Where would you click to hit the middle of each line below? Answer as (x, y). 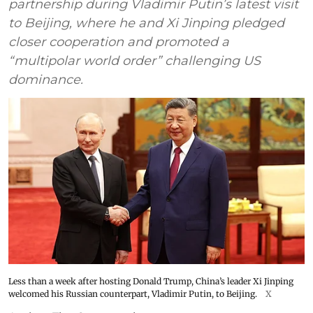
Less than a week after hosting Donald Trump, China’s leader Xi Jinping (151, 282)
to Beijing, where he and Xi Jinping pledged (146, 23)
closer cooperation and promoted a (119, 42)
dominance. (46, 79)
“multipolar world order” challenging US (134, 60)
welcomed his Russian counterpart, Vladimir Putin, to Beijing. (133, 294)
